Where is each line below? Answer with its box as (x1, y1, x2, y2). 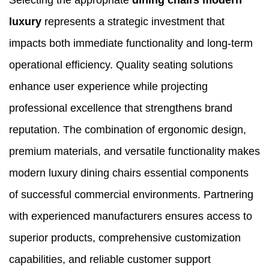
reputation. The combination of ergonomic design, (9, 124, 246, 136)
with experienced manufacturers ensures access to (9, 210, 252, 223)
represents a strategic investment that (41, 16, 225, 28)
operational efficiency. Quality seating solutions (9, 59, 233, 71)
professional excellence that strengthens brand (9, 102, 232, 115)
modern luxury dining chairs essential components (9, 167, 249, 180)
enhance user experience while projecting (9, 80, 208, 93)
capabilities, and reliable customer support (9, 253, 211, 266)
